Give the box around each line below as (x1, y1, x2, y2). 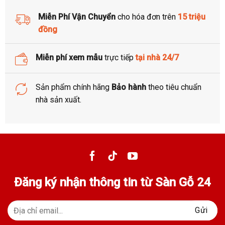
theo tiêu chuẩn (148, 82, 201, 92)
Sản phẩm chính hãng (35, 82, 111, 92)
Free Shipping (75, 4, 150, 19)
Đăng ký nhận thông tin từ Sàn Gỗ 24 (14, 175, 211, 190)
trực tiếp (102, 53, 136, 63)
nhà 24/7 (144, 53, 179, 63)
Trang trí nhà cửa (66, 25, 159, 39)
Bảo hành (111, 82, 148, 92)
